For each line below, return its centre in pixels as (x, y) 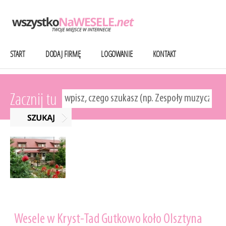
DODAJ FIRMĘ (63, 54)
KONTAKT (164, 54)
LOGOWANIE (117, 54)
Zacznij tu (34, 99)
